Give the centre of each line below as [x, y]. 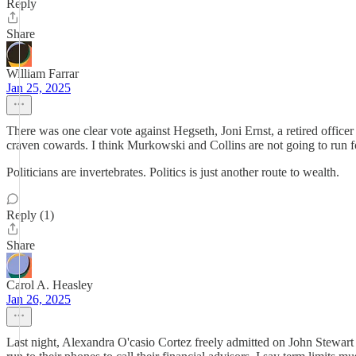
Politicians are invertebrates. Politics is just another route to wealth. [173, 172]
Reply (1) [30, 215]
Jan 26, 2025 [39, 299]
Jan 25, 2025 [39, 88]
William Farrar [43, 74]
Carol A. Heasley [50, 285]
